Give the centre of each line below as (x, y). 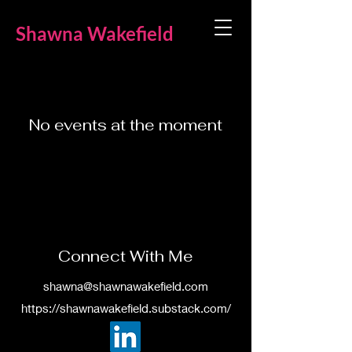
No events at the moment (126, 125)
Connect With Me (126, 256)
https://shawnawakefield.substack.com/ (126, 308)
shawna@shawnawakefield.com (126, 286)
